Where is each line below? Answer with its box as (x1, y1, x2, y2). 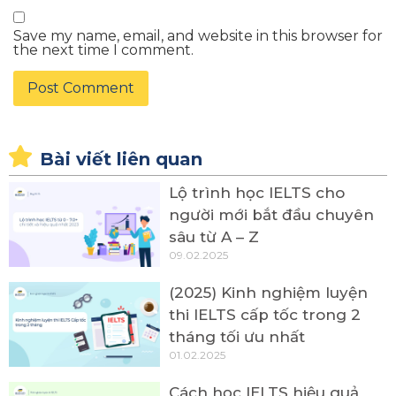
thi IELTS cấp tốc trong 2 (169, 306, 362, 324)
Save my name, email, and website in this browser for (13, 27, 383, 45)
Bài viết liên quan (40, 148, 202, 171)
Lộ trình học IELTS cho (169, 184, 346, 202)
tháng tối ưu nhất (169, 328, 306, 346)
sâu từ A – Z (169, 228, 260, 247)
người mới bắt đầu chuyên (169, 206, 375, 225)
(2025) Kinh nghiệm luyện (169, 284, 369, 302)
